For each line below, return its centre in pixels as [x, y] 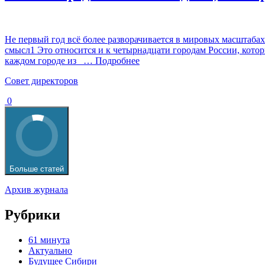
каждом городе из [42, 61]
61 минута [49, 240]
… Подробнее [109, 61]
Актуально [50, 250]
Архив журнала [36, 190]
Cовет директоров [41, 81]
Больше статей [37, 169]
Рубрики [33, 215]
